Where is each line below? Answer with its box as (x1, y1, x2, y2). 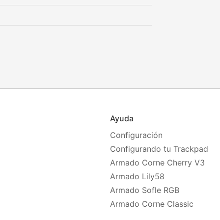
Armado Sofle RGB (110, 185, 179, 195)
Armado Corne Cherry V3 (110, 158, 205, 167)
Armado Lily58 (110, 171, 165, 181)
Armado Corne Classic (110, 199, 193, 209)
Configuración (110, 130, 163, 140)
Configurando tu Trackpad (110, 144, 208, 154)
